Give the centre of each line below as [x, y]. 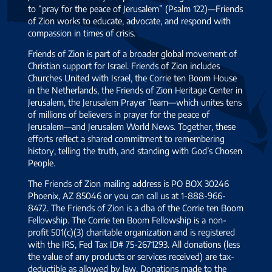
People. [42, 162]
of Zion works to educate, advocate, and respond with [130, 20]
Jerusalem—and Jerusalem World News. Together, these [132, 126]
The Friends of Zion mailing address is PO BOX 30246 [129, 184]
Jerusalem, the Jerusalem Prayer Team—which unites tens [135, 102]
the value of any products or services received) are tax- [131, 257]
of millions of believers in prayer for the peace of [119, 114]
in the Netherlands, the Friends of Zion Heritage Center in [135, 90]
